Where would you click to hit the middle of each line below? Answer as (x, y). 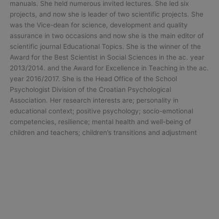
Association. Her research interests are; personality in (94, 100)
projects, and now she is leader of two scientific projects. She (107, 14)
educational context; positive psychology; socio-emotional (101, 111)
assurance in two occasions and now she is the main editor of (107, 35)
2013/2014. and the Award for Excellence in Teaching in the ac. (109, 68)
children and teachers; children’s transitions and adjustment (103, 132)
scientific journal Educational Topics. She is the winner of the (105, 46)
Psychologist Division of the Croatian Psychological (90, 89)
